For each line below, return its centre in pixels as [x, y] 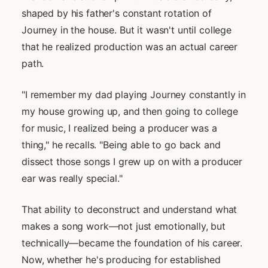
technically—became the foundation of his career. [132, 243]
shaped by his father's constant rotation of [117, 13]
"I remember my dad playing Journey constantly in [134, 94]
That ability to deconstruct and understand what [130, 209]
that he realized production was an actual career [130, 46]
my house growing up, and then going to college [130, 111]
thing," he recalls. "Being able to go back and [121, 144]
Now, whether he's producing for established [121, 259]
